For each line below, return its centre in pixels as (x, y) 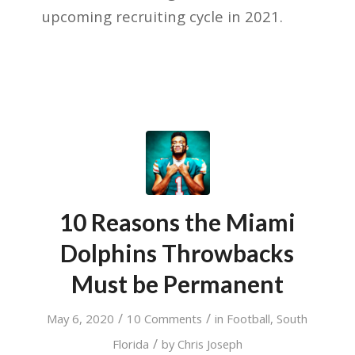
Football (249, 319)
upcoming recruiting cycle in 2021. (162, 17)
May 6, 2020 (81, 319)
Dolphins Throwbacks (177, 253)
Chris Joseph (210, 344)
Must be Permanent (177, 284)
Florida (130, 344)
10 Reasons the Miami (177, 222)
